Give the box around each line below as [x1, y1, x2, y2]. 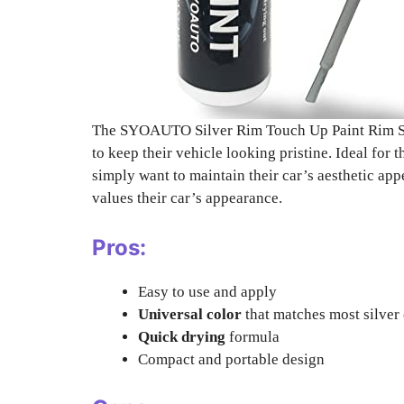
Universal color [138, 305, 242, 323]
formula [225, 327, 280, 345]
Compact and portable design [138, 350, 325, 368]
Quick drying [138, 327, 225, 345]
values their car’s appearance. [92, 189, 282, 207]
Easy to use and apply [138, 282, 277, 300]
